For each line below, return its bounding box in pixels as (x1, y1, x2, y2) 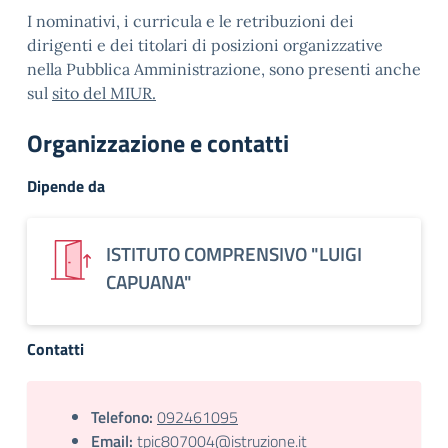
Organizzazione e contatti (27, 125, 289, 161)
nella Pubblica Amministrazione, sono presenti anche (27, 59, 421, 79)
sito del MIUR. (52, 83, 156, 103)
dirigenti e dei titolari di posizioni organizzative (27, 35, 383, 55)
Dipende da (27, 174, 105, 198)
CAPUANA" (106, 267, 192, 296)
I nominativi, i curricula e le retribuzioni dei (27, 11, 354, 31)
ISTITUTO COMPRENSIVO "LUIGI (106, 239, 362, 268)
